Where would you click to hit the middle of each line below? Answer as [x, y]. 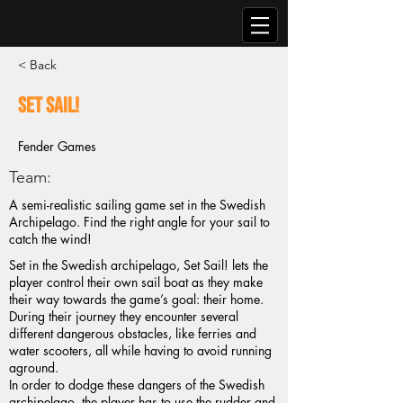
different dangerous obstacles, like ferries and [133, 333]
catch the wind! [50, 239]
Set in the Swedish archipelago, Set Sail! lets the [139, 265]
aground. [34, 367]
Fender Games [57, 146]
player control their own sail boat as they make [136, 282]
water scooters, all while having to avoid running [140, 350]
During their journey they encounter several [124, 316]
